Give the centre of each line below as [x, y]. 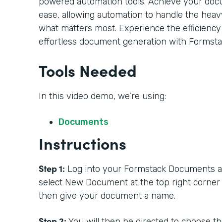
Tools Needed [88, 70]
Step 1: [52, 168]
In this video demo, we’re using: [104, 96]
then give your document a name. [111, 195]
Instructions [84, 143]
